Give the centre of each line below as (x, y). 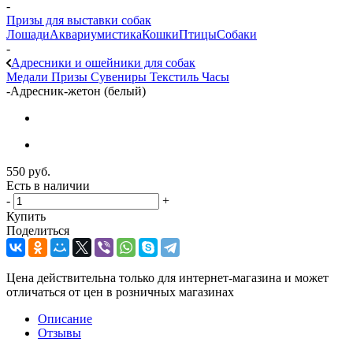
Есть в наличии (48, 185)
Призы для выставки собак (79, 20)
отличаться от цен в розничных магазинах (120, 292)
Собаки (237, 34)
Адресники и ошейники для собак (103, 62)
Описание (65, 318)
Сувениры (120, 76)
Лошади (28, 34)
